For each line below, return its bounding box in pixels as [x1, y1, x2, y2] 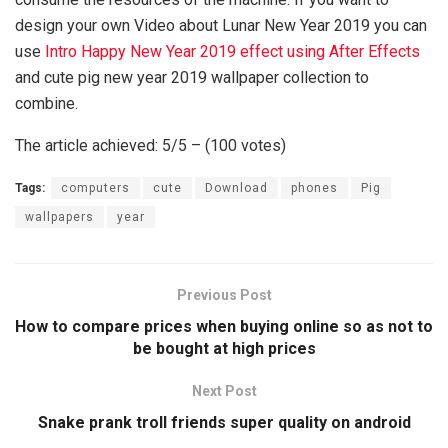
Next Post [191, 382, 257, 399]
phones [291, 180, 338, 195]
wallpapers [25, 209, 94, 224]
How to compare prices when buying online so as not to [15, 316, 433, 336]
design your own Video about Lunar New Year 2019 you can [15, 15, 427, 35]
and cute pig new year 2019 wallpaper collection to [15, 67, 369, 87]
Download [205, 180, 268, 195]
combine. [15, 93, 78, 113]
